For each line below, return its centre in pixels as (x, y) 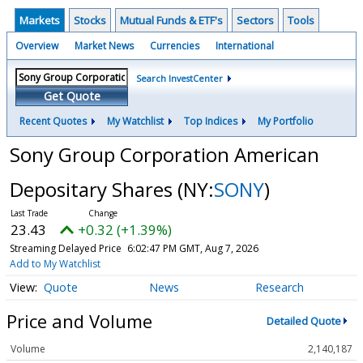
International (245, 46)
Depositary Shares (93, 189)
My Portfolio (286, 121)
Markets (40, 20)
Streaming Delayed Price (65, 248)
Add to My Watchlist (55, 264)
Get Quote (72, 96)
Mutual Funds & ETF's (171, 20)
